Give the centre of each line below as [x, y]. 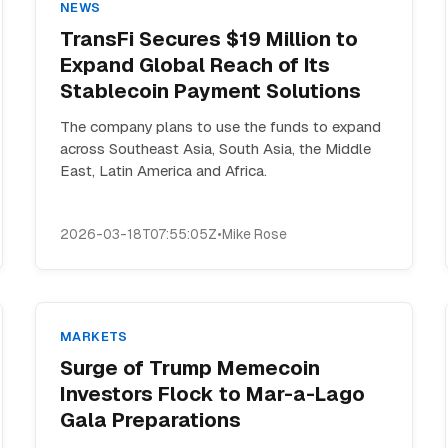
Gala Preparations [150, 420]
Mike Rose [254, 234]
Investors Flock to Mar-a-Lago [212, 394]
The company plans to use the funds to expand [220, 126]
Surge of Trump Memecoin [189, 368]
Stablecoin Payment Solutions [210, 91]
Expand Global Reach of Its [194, 65]
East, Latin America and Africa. [163, 170]
